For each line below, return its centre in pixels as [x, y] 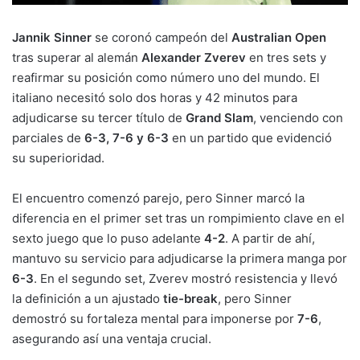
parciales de [48, 138]
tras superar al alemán [77, 58]
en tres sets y [286, 58]
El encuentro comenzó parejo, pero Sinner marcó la [158, 198]
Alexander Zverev [194, 58]
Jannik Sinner [52, 38]
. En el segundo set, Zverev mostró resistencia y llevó [186, 279]
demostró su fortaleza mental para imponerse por [155, 319]
